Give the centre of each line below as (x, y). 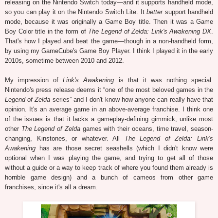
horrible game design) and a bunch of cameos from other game (109, 178)
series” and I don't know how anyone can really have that (132, 100)
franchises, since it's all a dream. (51, 187)
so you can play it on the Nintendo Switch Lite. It (76, 12)
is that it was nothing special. (164, 80)
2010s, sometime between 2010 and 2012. (64, 61)
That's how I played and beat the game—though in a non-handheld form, (109, 41)
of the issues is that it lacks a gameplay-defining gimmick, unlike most (109, 119)
